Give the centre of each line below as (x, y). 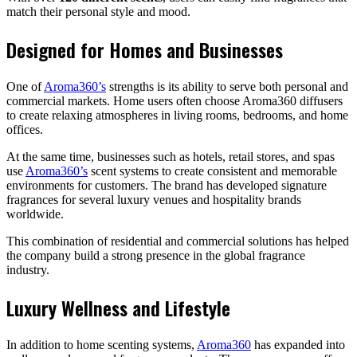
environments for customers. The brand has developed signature (167, 185)
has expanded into (298, 344)
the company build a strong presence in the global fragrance (156, 255)
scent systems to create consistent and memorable (212, 171)
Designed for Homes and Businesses (145, 49)
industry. (28, 269)
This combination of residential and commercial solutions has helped (178, 241)
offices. (25, 129)
